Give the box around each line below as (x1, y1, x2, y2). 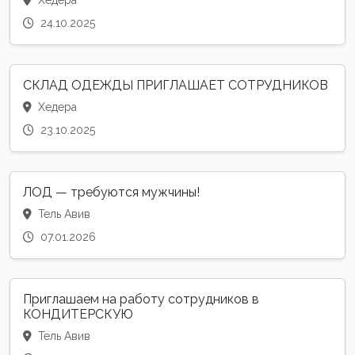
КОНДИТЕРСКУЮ (23, 307, 133, 323)
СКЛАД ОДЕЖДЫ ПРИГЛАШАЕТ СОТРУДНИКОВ (23, 78, 328, 94)
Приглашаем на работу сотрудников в (23, 292, 259, 307)
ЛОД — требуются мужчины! (23, 185, 200, 200)
